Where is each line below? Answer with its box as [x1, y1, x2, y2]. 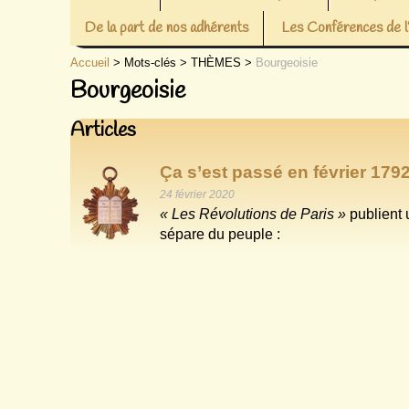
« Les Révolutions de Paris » [160, 206, 351, 223]
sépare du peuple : [160, 226, 281, 243]
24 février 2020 [160, 188, 236, 202]
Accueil [70, 56, 110, 69]
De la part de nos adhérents [85, 18, 249, 37]
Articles [70, 117, 137, 144]
